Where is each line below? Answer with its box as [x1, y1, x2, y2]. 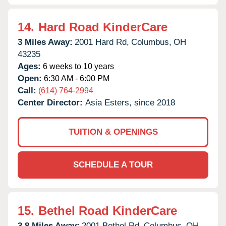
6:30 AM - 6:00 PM [42, 74, 109, 83]
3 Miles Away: [18, 37, 73, 47]
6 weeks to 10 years [41, 62, 114, 71]
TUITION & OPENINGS [68, 127, 158, 137]
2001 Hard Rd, [75, 37, 129, 47]
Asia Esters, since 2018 [85, 97, 175, 107]
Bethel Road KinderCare [38, 203, 177, 217]
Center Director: [18, 97, 85, 107]
